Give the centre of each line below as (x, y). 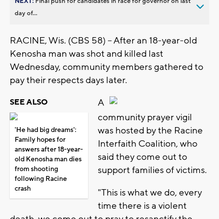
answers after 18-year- (49, 149)
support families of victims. (152, 170)
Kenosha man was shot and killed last (87, 54)
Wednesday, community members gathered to (107, 67)
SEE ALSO (29, 102)
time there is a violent (142, 206)
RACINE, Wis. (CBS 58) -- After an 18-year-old (103, 40)
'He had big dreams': (45, 130)
